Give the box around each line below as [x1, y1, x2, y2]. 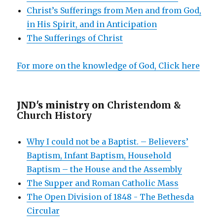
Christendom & [107, 99, 182, 111]
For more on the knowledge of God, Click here [17, 60, 200, 71]
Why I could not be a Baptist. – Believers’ [27, 136, 189, 147]
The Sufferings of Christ [27, 33, 123, 43]
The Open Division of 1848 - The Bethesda [27, 191, 194, 202]
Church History [17, 109, 92, 121]
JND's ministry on [17, 99, 108, 111]
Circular [27, 205, 60, 216]
